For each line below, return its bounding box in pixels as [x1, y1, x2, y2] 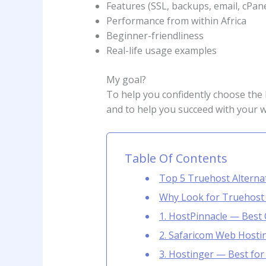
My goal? [106, 73, 146, 87]
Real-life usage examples [106, 44, 217, 58]
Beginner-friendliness [106, 29, 204, 43]
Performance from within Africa [106, 14, 246, 28]
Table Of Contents [124, 150, 227, 166]
